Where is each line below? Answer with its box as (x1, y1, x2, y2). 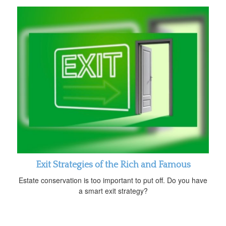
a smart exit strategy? (78, 186, 148, 196)
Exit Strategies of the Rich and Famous (35, 160, 191, 171)
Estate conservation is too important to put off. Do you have (19, 175, 207, 186)
